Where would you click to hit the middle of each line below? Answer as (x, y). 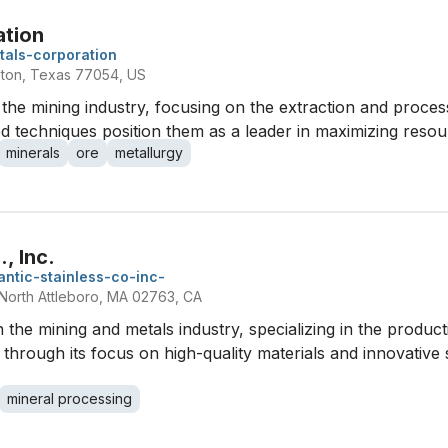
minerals (33, 152)
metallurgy (149, 152)
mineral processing (69, 398)
